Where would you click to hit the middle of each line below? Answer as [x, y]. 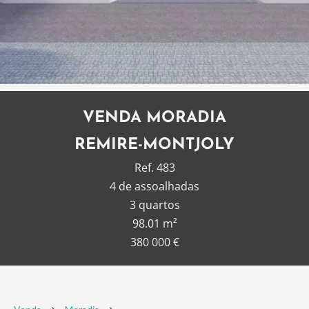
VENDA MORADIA [154, 118]
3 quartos [154, 205]
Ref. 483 [154, 168]
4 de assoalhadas [154, 186]
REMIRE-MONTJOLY [154, 145]
